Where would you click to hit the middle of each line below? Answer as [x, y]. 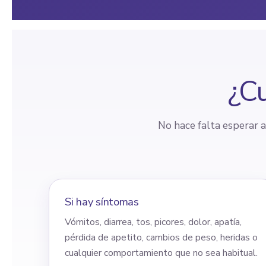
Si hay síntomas [102, 201]
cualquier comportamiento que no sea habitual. [161, 253]
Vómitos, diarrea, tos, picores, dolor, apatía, [153, 222]
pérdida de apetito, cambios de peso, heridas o [161, 237]
